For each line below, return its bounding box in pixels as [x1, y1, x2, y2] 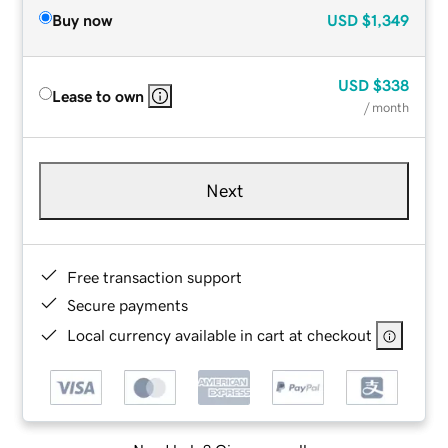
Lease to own [52, 87, 145, 104]
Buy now [52, 11, 113, 28]
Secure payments [67, 296, 189, 313]
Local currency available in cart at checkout [67, 326, 373, 343]
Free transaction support [67, 268, 243, 285]
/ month [363, 100, 409, 114]
